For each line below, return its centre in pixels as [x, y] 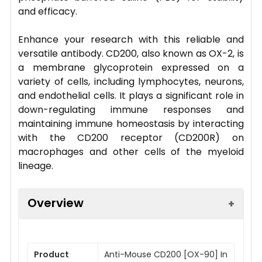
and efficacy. [48, 11]
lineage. [36, 166]
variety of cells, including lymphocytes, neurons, [131, 81]
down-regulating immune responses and [131, 109]
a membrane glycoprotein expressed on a [131, 67]
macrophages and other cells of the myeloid [131, 151]
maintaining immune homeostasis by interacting [131, 123]
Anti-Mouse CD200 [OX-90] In [166, 254]
